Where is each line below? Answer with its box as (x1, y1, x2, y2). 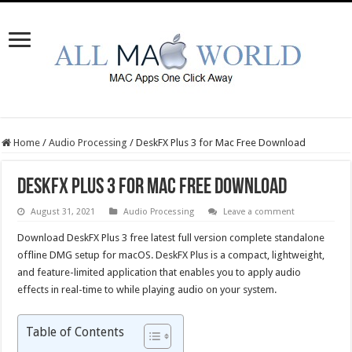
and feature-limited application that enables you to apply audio (17, 266, 302, 278)
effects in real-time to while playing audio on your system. (17, 284, 277, 295)
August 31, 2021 (31, 207, 96, 217)
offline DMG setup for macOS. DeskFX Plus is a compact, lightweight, (17, 249, 325, 261)
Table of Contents (26, 324, 125, 339)
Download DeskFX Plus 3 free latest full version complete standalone (17, 232, 325, 244)
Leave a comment (223, 207, 295, 217)
